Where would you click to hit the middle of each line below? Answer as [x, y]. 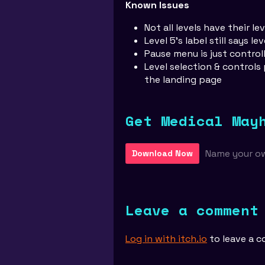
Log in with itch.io [166, 239]
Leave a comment [192, 210]
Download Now [162, 153]
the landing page [183, 80]
